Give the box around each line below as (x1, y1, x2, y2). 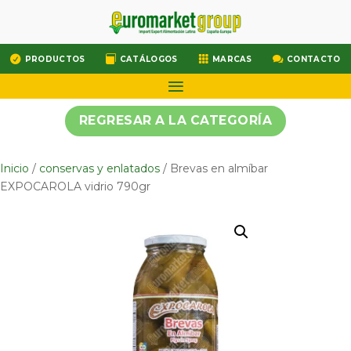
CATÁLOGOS (119, 53, 178, 63)
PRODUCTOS (24, 53, 85, 63)
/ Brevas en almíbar (160, 161, 268, 176)
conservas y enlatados (39, 161, 160, 176)
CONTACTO (287, 53, 341, 63)
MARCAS (212, 53, 252, 63)
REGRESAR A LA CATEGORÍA (78, 113, 273, 128)
